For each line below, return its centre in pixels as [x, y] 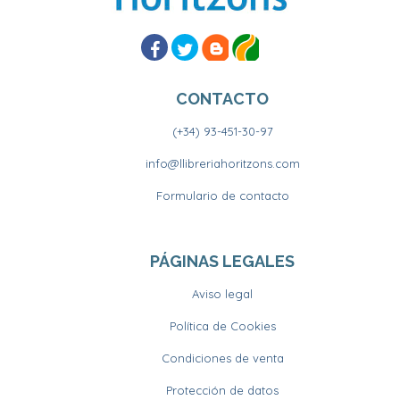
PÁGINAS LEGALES [222, 261]
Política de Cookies [222, 325]
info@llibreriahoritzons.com [222, 163]
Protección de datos [222, 390]
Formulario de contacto [222, 195]
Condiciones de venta [222, 358]
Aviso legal [222, 293]
